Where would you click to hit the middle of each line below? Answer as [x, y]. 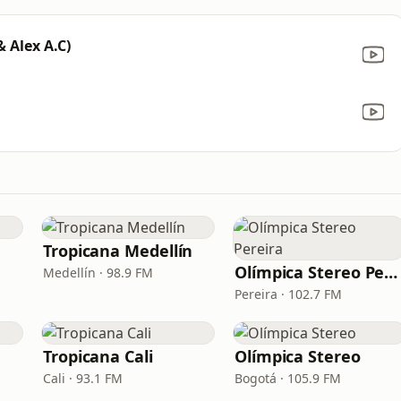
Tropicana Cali [98, 356]
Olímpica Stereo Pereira [391, 272]
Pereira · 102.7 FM [288, 294]
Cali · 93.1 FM [83, 378]
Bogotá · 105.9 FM [288, 378]
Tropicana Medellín [118, 251]
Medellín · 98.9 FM [98, 273]
